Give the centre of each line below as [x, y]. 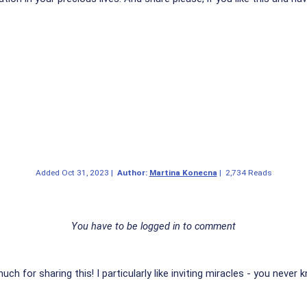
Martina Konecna [183, 172]
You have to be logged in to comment [153, 226]
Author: [133, 172]
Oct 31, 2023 [85, 172]
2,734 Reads [248, 172]
